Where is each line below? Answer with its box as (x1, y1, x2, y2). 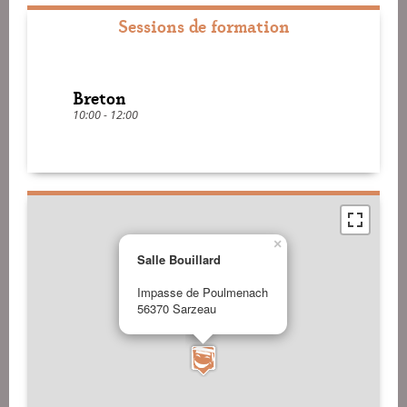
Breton (73, 84, 126, 110)
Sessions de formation (117, 13, 290, 38)
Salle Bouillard (137, 251, 221, 269)
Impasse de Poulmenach (137, 283, 268, 302)
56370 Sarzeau (137, 300, 216, 318)
